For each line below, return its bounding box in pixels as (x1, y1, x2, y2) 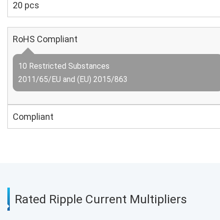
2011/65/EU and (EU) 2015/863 (18, 75, 128, 84)
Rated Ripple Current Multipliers (15, 192, 187, 206)
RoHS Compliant (13, 34, 78, 44)
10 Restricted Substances (18, 61, 110, 71)
